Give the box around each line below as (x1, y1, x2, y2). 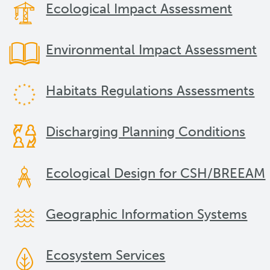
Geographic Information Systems (46, 206, 248, 223)
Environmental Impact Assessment (46, 41, 257, 58)
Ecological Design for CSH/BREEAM (46, 165, 266, 181)
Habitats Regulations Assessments (46, 83, 255, 99)
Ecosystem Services (46, 247, 166, 264)
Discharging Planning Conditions (46, 124, 246, 140)
